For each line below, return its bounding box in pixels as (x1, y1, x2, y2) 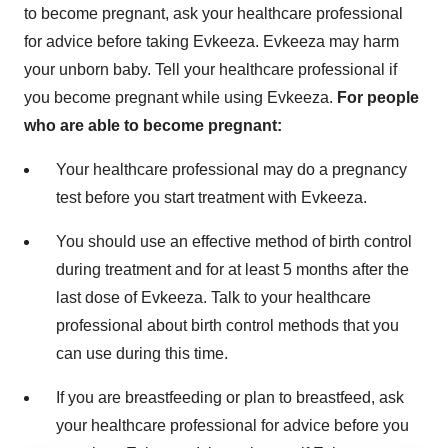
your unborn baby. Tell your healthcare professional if (24, 60, 397, 78)
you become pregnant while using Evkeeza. (24, 88, 337, 106)
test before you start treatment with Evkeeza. (56, 188, 367, 206)
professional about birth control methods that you (56, 316, 399, 334)
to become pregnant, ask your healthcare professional (24, 4, 403, 22)
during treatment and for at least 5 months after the (56, 260, 409, 278)
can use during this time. (56, 344, 228, 362)
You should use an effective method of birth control (56, 232, 412, 250)
